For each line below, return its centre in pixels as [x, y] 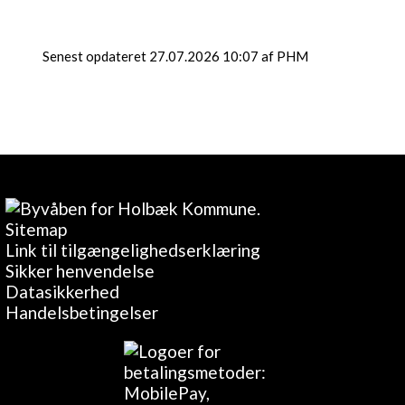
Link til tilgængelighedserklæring [133, 250]
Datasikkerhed [63, 292]
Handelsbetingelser [82, 312]
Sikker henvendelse [80, 271]
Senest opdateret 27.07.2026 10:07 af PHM [175, 56]
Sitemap [37, 229]
